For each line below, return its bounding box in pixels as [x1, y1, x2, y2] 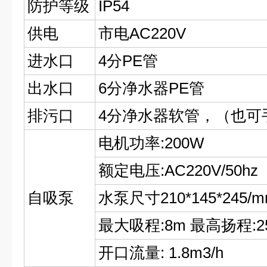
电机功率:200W [98, 134, 204, 152]
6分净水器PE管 [98, 79, 204, 97]
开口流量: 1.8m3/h [98, 244, 223, 262]
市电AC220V [98, 24, 186, 42]
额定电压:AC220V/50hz [98, 162, 258, 179]
